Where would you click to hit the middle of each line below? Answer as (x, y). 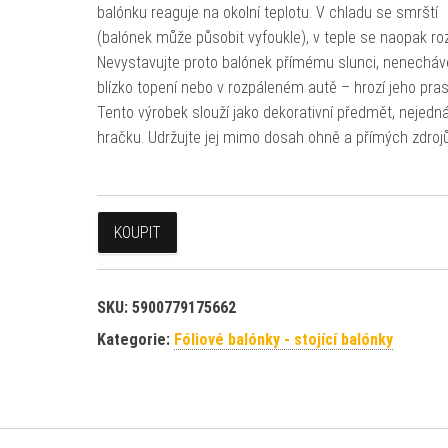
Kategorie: (135, 339)
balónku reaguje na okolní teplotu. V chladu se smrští (267, 12)
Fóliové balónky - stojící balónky (283, 339)
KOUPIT (137, 232)
